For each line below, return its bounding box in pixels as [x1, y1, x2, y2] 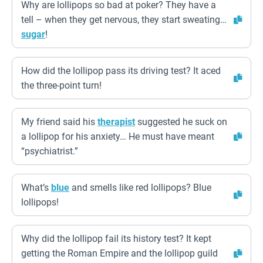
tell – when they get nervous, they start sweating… [21, 14, 227, 25]
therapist [97, 116, 135, 127]
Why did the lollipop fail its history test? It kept [21, 233, 211, 244]
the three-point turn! [21, 80, 102, 91]
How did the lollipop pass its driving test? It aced [21, 65, 221, 76]
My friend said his [21, 116, 97, 127]
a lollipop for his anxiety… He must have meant [21, 131, 214, 142]
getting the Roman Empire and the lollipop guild [21, 248, 218, 259]
